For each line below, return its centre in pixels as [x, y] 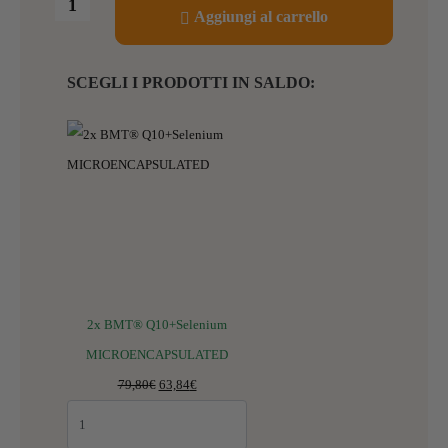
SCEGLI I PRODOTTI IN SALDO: [191, 82]
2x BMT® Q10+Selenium [157, 324]
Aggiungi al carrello [261, 16]
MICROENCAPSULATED [157, 354]
